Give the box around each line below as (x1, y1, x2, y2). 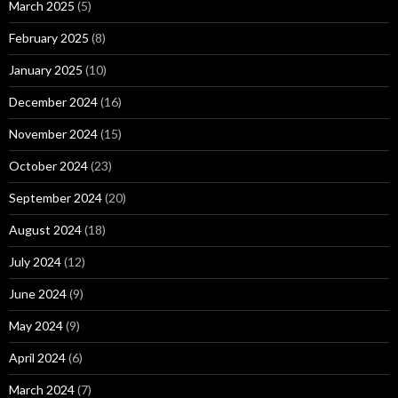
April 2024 (9, 350, 66, 365)
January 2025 (9, 62, 83, 77)
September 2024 (9, 190, 102, 205)
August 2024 (9, 222, 82, 237)
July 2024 (9, 254, 61, 269)
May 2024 (9, 318, 63, 333)
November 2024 (9, 126, 98, 141)
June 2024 (9, 286, 67, 301)
